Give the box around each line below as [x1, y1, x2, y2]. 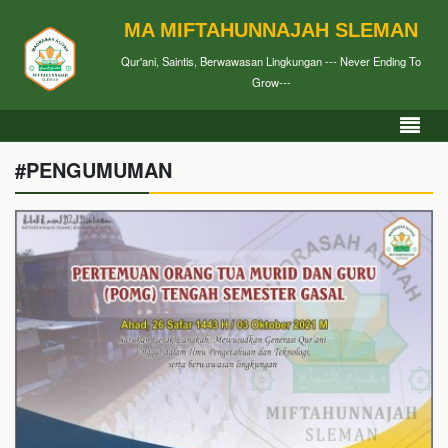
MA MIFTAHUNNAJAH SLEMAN [124, 19, 418, 41]
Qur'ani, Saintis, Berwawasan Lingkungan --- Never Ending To [121, 53, 421, 69]
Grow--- [251, 74, 291, 90]
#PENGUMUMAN [15, 155, 172, 184]
